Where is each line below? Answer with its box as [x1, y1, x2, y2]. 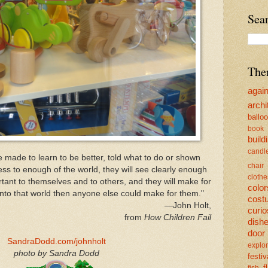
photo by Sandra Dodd [13, 249, 99, 258]
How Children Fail [144, 213, 211, 223]
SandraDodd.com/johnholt [7, 237, 106, 246]
